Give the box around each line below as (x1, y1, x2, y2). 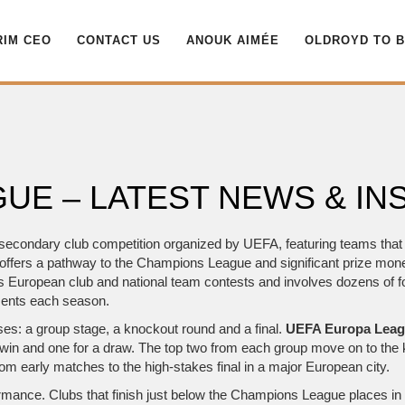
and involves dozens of (255, 274, 398, 289)
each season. (26, 293, 109, 308)
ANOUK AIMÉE (186, 33, 279, 47)
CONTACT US (77, 33, 161, 47)
